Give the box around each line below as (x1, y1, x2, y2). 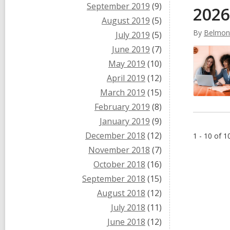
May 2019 (108, 58, 145, 69)
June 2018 (107, 216, 145, 227)
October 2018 (93, 159, 145, 170)
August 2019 (102, 15, 150, 26)
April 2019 (107, 72, 145, 84)
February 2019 (94, 101, 150, 112)
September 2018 (82, 173, 145, 184)
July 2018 (111, 202, 145, 213)
